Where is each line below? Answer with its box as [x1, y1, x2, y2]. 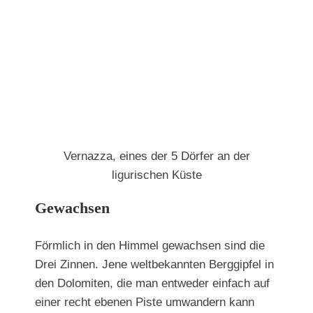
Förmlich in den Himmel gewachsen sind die [35, 238, 265, 252]
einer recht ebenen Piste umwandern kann [35, 295, 254, 309]
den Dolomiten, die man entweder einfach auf [35, 276, 270, 290]
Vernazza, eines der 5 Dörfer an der [63, 149, 250, 163]
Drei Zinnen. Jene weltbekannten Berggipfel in [35, 257, 274, 271]
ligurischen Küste [111, 168, 202, 182]
